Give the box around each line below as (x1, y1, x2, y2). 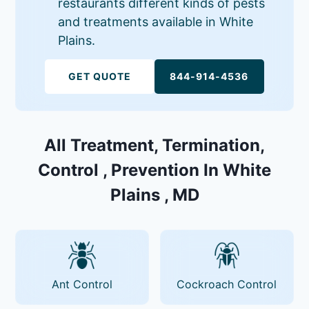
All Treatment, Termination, (44, 134, 265, 155)
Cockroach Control (177, 277, 277, 291)
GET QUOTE (68, 70, 132, 82)
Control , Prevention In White (38, 159, 271, 180)
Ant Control (52, 277, 113, 291)
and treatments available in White (58, 14, 254, 29)
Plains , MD (110, 184, 199, 205)
